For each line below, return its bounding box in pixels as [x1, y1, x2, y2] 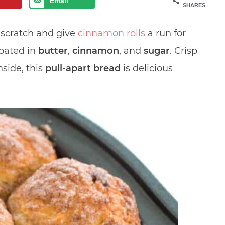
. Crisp [170, 45, 197, 57]
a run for [145, 28, 186, 39]
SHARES [183, 2, 205, 9]
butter [38, 45, 68, 57]
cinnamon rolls [78, 28, 145, 39]
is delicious [121, 63, 173, 74]
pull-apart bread [45, 63, 121, 74]
